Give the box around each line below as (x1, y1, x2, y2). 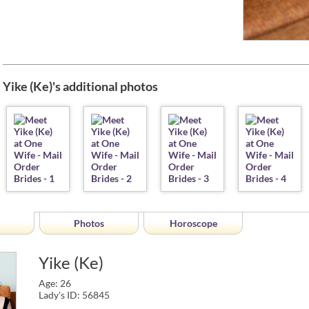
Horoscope (169, 217, 217, 229)
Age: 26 (38, 277, 71, 289)
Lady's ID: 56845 (38, 288, 110, 301)
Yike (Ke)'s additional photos (3, 78, 158, 94)
